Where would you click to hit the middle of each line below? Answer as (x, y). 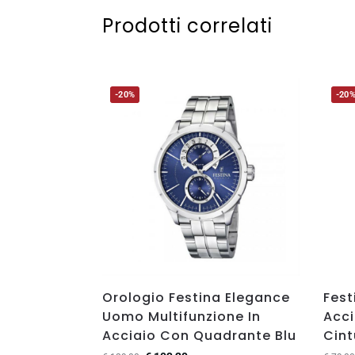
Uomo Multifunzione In (181, 316)
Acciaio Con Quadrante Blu (199, 335)
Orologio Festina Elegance (196, 297)
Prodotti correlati (187, 25)
